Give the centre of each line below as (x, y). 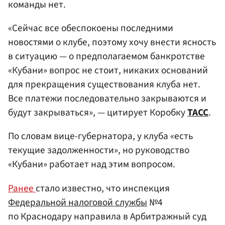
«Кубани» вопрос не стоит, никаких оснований (108, 71)
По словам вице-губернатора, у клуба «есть (100, 136)
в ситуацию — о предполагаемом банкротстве (106, 57)
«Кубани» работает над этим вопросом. (92, 164)
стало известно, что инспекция (103, 188)
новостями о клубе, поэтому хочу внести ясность (112, 42)
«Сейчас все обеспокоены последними (91, 28)
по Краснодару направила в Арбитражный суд (107, 216)
